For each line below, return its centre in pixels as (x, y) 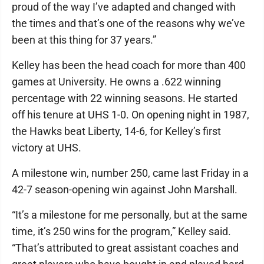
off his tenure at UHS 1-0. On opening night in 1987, (131, 115)
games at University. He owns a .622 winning (116, 82)
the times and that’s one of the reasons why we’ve (128, 23)
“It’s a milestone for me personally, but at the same (130, 215)
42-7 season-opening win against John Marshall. (126, 189)
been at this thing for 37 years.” (84, 40)
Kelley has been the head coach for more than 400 (129, 65)
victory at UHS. (47, 148)
